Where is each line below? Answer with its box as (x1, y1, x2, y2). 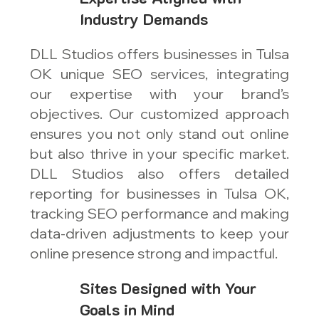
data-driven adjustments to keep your (30, 224, 289, 243)
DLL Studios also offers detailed (30, 164, 289, 183)
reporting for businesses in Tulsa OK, (30, 184, 289, 203)
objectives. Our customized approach (30, 105, 289, 123)
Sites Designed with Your (80, 278, 257, 299)
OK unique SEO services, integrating (30, 65, 289, 83)
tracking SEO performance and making (30, 204, 289, 223)
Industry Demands (80, 9, 209, 30)
